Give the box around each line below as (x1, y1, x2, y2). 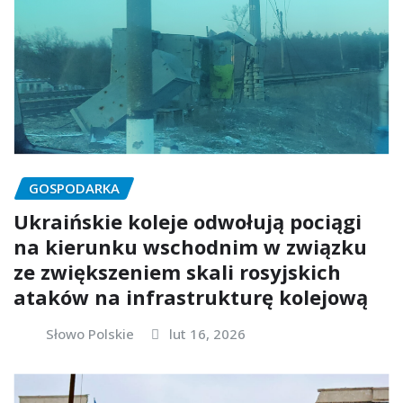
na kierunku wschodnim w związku (13, 232, 367, 260)
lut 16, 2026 (169, 324, 246, 343)
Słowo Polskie (46, 324, 134, 343)
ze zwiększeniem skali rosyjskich (13, 257, 341, 285)
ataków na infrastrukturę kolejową (13, 282, 368, 310)
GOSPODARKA (29, 179, 120, 198)
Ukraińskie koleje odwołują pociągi (13, 207, 362, 235)
